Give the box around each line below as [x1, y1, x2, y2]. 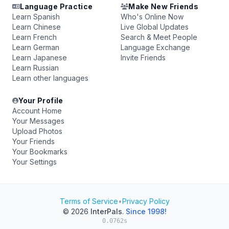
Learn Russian [12, 63, 59, 72]
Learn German [12, 43, 59, 52]
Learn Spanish [12, 12, 60, 21]
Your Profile [18, 96, 63, 105]
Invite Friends [121, 53, 166, 62]
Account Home [12, 106, 62, 115]
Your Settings [12, 157, 57, 166]
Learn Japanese [12, 53, 67, 62]
